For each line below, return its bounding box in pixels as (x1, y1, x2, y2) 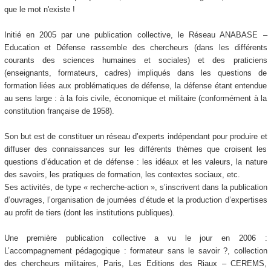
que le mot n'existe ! (4, 5, 75, 15)
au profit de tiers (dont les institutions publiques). (4, 208, 175, 218)
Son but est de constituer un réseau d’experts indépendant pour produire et (4, 132, 267, 142)
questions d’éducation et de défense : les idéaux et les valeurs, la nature (4, 157, 267, 167)
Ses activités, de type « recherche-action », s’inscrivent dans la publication (4, 183, 267, 192)
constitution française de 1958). (4, 106, 114, 116)
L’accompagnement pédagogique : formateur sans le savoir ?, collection (4, 246, 267, 256)
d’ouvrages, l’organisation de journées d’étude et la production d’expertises (4, 195, 267, 205)
